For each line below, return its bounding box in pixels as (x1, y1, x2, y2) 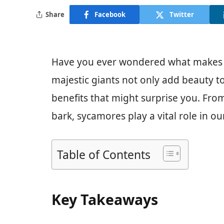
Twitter (169, 9, 194, 19)
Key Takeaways (51, 189, 158, 209)
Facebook (94, 9, 125, 19)
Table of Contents (57, 147, 150, 163)
